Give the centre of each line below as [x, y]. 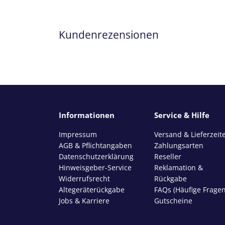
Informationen [87, 115]
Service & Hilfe [182, 115]
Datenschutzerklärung [96, 156]
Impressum [78, 134]
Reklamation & [179, 167]
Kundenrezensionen [109, 35]
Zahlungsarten [179, 145]
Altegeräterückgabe [92, 189]
